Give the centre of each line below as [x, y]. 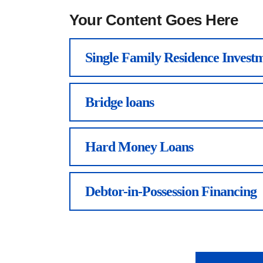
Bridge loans [119, 102]
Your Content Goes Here [154, 20]
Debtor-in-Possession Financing [171, 192]
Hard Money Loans [139, 147]
